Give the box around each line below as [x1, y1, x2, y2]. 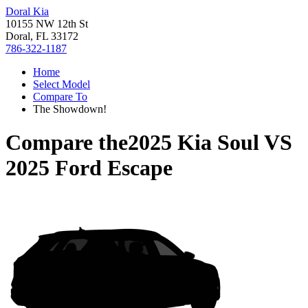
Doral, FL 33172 [5, 30, 78, 42]
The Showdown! [33, 103, 107, 115]
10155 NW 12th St [5, 18, 88, 30]
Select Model [33, 78, 90, 90]
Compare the [5, 130, 128, 155]
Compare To [33, 91, 87, 102]
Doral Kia [5, 5, 49, 17]
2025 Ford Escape [5, 155, 173, 181]
